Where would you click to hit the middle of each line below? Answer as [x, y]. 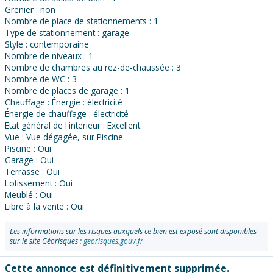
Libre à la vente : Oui [44, 207]
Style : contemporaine [47, 44]
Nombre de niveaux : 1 [49, 56]
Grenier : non [30, 10]
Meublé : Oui [29, 195]
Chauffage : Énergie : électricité [64, 102]
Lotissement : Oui [39, 183]
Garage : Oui [29, 160]
